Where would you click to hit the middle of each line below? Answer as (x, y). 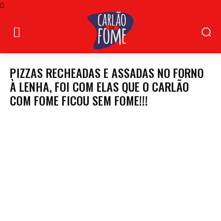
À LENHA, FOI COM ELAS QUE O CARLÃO (99, 86)
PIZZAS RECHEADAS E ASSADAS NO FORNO (107, 73)
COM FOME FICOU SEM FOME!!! (79, 100)
